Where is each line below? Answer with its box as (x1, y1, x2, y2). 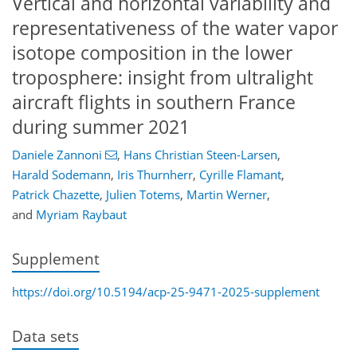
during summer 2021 (12, 114, 190, 139)
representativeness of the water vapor (12, 15, 338, 41)
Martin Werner (186, 186, 267, 203)
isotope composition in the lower (12, 40, 292, 65)
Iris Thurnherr (117, 167, 193, 183)
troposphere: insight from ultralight (12, 65, 313, 90)
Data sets (12, 325, 79, 346)
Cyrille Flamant (199, 167, 281, 183)
